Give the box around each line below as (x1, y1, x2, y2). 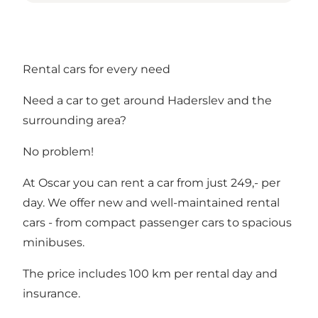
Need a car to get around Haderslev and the (23, 94, 272, 108)
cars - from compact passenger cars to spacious (23, 216, 292, 230)
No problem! (23, 145, 94, 159)
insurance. (23, 287, 80, 301)
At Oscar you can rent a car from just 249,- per (23, 176, 280, 190)
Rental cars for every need (23, 62, 170, 77)
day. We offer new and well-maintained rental (23, 196, 280, 210)
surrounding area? (23, 114, 126, 128)
